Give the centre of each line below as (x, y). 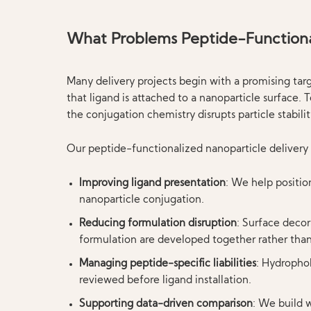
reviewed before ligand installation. (165, 281)
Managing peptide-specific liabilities (167, 264)
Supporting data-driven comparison (166, 304)
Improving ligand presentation (152, 184)
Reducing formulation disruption (158, 224)
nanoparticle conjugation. (141, 200)
